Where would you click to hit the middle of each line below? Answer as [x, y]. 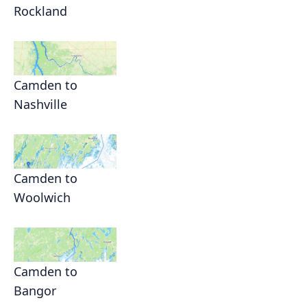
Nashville [40, 104]
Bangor [35, 290]
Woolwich [42, 197]
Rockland [40, 11]
